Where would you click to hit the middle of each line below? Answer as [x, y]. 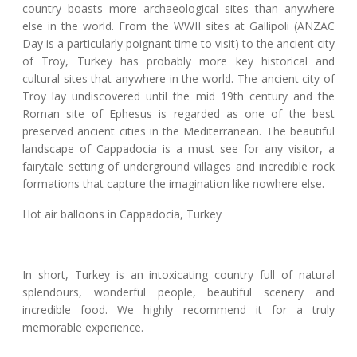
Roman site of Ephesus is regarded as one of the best [178, 113]
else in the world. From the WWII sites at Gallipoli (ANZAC [178, 25]
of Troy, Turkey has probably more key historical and [178, 61]
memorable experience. [83, 327]
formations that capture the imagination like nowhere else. [173, 183]
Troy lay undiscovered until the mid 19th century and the [178, 96]
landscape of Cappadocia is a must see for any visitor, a [178, 148]
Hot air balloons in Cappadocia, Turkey [122, 214]
